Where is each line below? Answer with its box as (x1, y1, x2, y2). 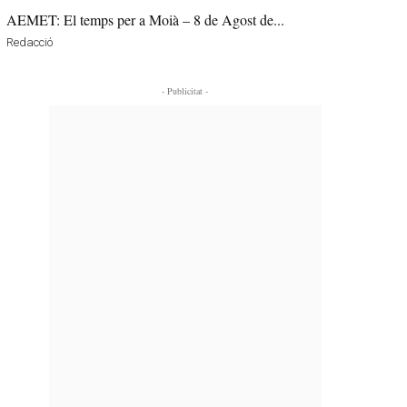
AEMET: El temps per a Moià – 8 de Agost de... (6, 9, 285, 29)
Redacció (6, 35, 54, 49)
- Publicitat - (162, 84, 209, 97)
